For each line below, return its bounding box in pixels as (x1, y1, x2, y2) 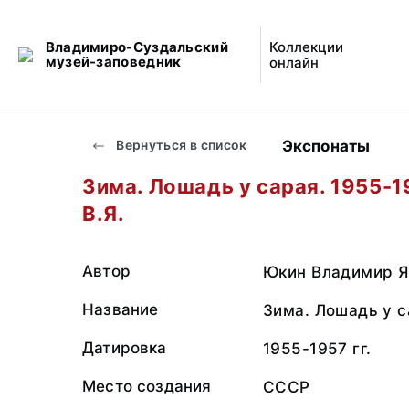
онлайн (269, 54, 320, 71)
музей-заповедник (45, 53, 182, 70)
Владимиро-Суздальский (45, 38, 228, 56)
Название (82, 300, 159, 319)
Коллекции (269, 38, 344, 56)
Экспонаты (281, 136, 371, 155)
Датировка (82, 339, 167, 357)
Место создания (82, 377, 212, 395)
